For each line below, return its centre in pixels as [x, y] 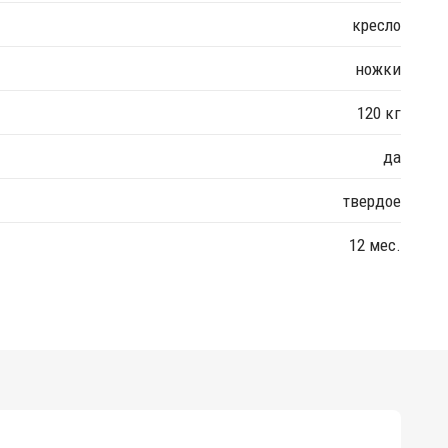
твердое [372, 200]
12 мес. [375, 244]
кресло [376, 24]
